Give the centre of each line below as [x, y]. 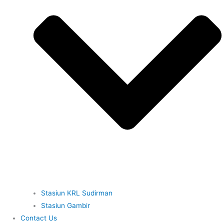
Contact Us [39, 218]
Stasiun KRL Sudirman [77, 193]
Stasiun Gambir [66, 205]
